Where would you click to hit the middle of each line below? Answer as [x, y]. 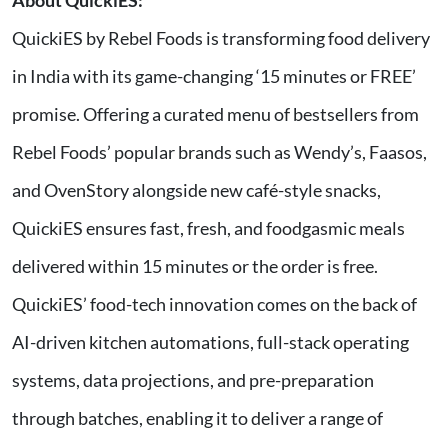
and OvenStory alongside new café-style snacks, [196, 190]
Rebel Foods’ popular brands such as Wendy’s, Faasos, [219, 152]
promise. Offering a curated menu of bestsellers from [215, 114]
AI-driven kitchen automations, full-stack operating [210, 342]
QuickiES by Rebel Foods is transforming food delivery [221, 38]
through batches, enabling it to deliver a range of [197, 418]
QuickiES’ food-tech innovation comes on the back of [214, 304]
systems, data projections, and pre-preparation [193, 380]
